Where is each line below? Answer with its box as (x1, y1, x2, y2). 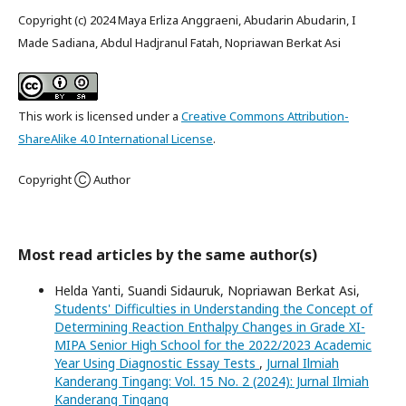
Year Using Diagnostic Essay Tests (54, 353, 259, 372)
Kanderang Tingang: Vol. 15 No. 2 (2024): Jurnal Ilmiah (54, 372, 369, 390)
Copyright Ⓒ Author (18, 170, 130, 188)
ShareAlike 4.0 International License (18, 130, 213, 147)
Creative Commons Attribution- (181, 107, 349, 124)
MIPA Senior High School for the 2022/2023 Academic (54, 335, 372, 353)
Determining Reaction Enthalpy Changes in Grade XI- (54, 317, 365, 335)
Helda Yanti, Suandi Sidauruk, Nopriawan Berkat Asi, (54, 281, 360, 299)
